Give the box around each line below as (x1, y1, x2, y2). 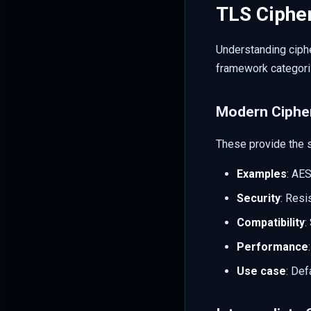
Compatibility (237, 215, 305, 229)
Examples (237, 167, 287, 180)
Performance (237, 239, 308, 253)
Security (237, 191, 280, 205)
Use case (237, 264, 286, 278)
